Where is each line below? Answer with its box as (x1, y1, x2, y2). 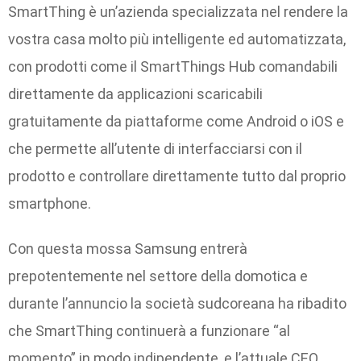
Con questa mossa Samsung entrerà (8, 240, 247, 258)
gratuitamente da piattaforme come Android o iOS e (8, 112, 344, 130)
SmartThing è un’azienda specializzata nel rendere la (8, 2, 348, 20)
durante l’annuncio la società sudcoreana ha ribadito (8, 295, 346, 313)
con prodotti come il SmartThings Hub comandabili (8, 57, 338, 75)
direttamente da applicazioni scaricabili (8, 85, 263, 102)
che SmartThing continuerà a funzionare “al (8, 322, 290, 340)
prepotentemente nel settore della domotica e (8, 268, 308, 285)
